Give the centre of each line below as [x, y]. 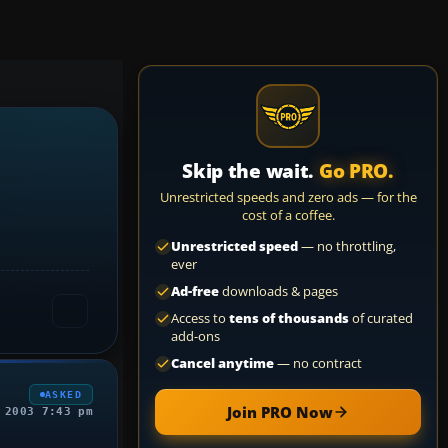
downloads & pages [278, 291]
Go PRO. [356, 171]
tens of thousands [289, 318]
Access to [200, 318]
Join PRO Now [280, 412]
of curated [381, 318]
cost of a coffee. [288, 215]
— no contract [318, 363]
